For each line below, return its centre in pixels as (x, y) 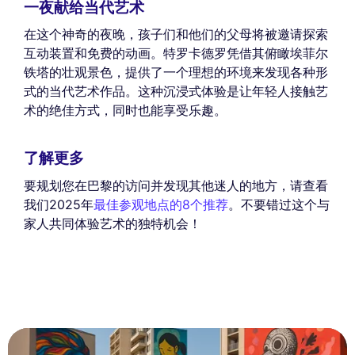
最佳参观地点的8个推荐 (161, 204)
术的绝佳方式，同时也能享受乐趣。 (125, 110)
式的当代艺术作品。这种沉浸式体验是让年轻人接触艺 (176, 91)
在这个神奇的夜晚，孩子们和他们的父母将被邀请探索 (176, 34)
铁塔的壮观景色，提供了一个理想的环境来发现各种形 (176, 72)
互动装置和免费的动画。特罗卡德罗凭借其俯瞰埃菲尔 (176, 53)
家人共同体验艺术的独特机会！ (113, 223)
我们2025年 (59, 204)
